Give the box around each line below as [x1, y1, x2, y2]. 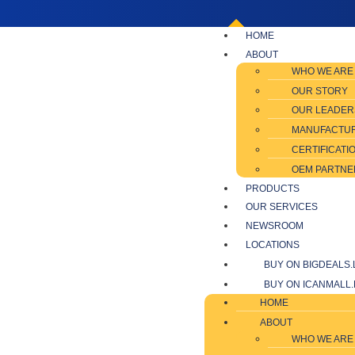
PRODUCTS [246, 183, 300, 193]
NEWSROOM [246, 221, 304, 231]
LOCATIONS [246, 239, 300, 250]
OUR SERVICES [246, 202, 319, 212]
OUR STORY [292, 86, 349, 96]
